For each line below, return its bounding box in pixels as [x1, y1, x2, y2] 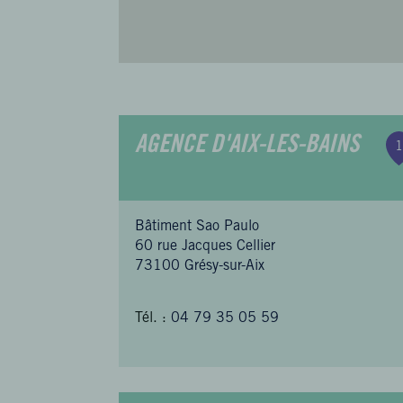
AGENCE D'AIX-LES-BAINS [135, 134, 360, 159]
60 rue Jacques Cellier [135, 239, 276, 254]
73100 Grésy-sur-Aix [135, 259, 265, 273]
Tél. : [135, 311, 167, 326]
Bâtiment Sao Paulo [135, 219, 260, 234]
